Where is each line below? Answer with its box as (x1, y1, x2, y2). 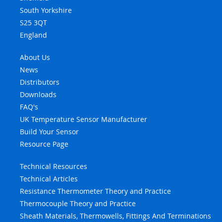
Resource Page (20, 139, 68, 149)
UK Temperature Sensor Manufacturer (20, 114, 147, 124)
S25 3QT (20, 17, 47, 27)
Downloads (20, 89, 56, 99)
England (20, 30, 47, 40)
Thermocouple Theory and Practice (20, 198, 136, 208)
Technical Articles (20, 173, 78, 183)
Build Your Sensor (20, 126, 79, 136)
